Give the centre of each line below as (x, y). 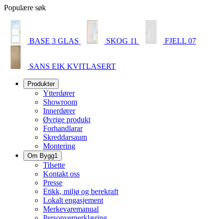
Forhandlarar (63, 128)
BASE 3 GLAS (55, 41)
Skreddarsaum (65, 137)
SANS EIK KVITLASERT (73, 66)
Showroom (60, 102)
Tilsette (54, 165)
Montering (59, 146)
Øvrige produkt (67, 120)
